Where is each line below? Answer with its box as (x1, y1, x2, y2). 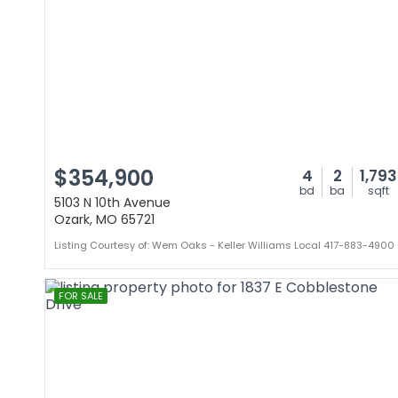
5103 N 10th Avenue (54, 194, 171, 211)
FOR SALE (59, 289, 103, 303)
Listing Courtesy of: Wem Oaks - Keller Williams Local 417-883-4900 (54, 238, 394, 252)
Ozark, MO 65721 (54, 211, 155, 228)
